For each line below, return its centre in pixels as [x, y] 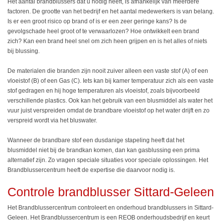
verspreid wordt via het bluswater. [53, 120]
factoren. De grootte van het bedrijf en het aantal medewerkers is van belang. [111, 11]
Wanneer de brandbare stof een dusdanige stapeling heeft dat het [96, 140]
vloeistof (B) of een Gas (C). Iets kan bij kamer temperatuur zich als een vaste [111, 81]
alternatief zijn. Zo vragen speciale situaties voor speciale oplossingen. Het [108, 160]
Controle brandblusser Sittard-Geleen [111, 192]
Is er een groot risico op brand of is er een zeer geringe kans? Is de [97, 21]
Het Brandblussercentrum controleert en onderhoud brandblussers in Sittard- [111, 208]
